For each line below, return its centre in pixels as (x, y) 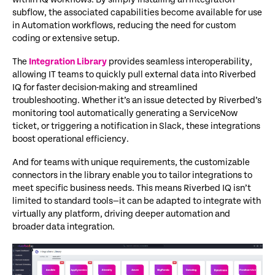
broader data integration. (64, 227)
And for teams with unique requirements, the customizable (131, 162)
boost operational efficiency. (71, 139)
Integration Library (68, 61)
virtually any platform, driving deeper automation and (121, 214)
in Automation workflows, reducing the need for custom (124, 25)
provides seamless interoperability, (180, 61)
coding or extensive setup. (66, 38)
